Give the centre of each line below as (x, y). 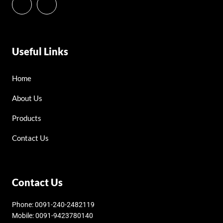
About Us (27, 98)
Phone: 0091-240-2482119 (53, 204)
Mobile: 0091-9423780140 (52, 215)
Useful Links (40, 51)
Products (26, 118)
